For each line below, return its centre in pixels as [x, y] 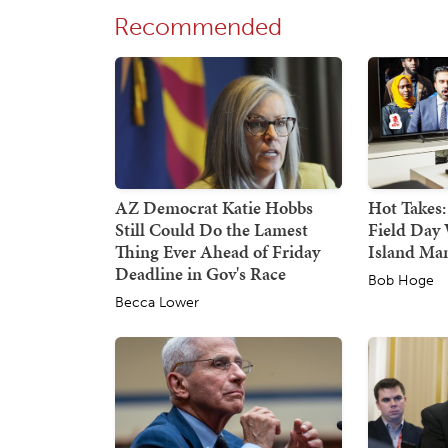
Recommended [198, 26]
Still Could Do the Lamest [211, 229]
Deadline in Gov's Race [200, 273]
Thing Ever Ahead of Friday [217, 251]
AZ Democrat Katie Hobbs [214, 207]
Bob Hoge [401, 280]
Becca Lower [157, 302]
